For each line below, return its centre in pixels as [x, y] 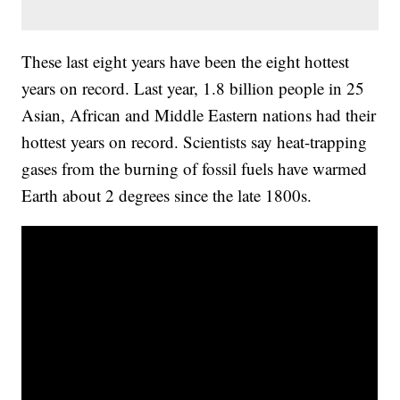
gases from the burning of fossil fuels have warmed [195, 169]
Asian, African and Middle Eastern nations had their [199, 115]
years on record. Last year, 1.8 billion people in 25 [193, 88]
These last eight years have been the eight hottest [186, 62]
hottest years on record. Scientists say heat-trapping [195, 142]
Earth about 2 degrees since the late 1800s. [167, 196]
